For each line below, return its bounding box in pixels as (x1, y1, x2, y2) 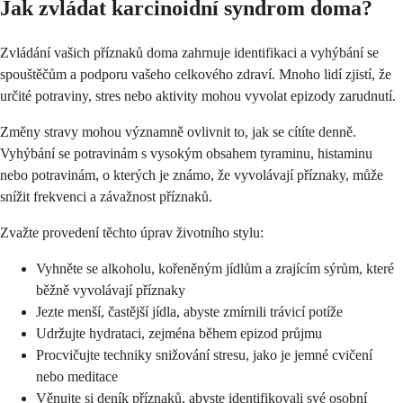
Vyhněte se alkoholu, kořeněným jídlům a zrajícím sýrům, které (36, 260, 394, 276)
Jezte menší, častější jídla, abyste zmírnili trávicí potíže (36, 303, 343, 319)
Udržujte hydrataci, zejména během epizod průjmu (36, 325, 322, 341)
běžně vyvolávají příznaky (36, 282, 185, 298)
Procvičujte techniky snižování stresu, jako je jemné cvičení (36, 346, 372, 363)
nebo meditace (36, 368, 118, 384)
